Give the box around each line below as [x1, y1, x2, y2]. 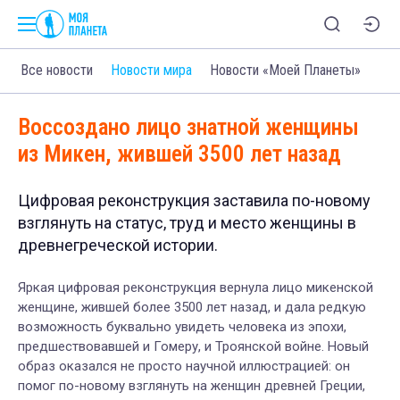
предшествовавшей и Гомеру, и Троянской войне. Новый [18, 337, 369, 354]
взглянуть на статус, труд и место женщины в [18, 212, 356, 232]
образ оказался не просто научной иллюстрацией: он [18, 357, 350, 374]
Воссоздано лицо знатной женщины [18, 113, 359, 140]
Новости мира [111, 62, 193, 79]
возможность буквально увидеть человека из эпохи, [18, 318, 346, 335]
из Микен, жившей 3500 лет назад [18, 140, 341, 167]
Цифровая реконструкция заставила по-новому [18, 190, 371, 210]
